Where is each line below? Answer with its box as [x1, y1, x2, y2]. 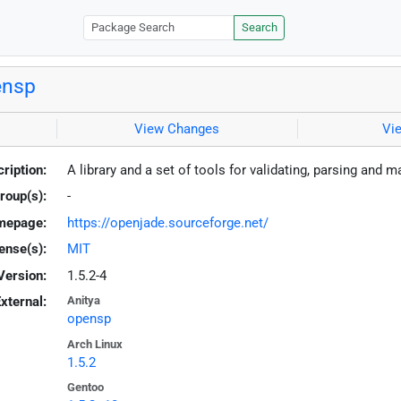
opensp [66, 311, 111, 328]
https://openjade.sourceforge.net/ [66, 214, 269, 231]
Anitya [66, 294, 100, 308]
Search [241, 21, 277, 35]
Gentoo [66, 380, 104, 395]
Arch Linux [66, 337, 123, 351]
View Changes [134, 121, 220, 138]
